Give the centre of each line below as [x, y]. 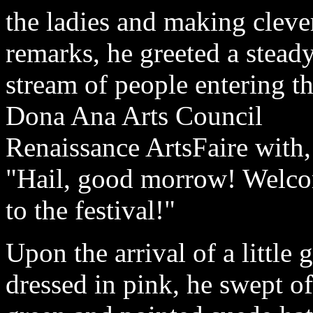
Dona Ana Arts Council [134, 116]
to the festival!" [90, 210]
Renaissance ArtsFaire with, [158, 147]
